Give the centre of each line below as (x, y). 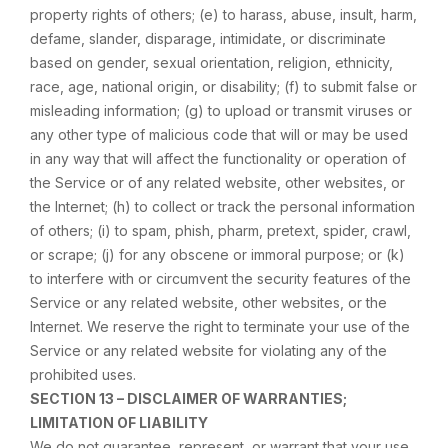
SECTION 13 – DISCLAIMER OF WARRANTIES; (188, 398)
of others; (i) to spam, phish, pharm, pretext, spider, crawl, (220, 230)
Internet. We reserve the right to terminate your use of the (220, 326)
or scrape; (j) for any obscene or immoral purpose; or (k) (217, 254)
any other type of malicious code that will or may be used (219, 134)
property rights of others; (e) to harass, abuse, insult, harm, (223, 14)
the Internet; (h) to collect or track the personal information (222, 206)
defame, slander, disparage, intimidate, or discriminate (208, 38)
